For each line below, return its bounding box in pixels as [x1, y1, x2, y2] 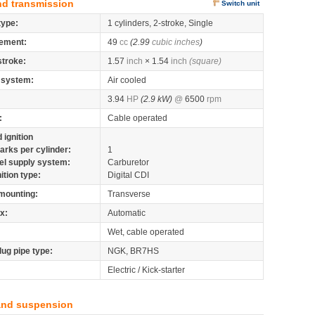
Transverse [108, 189, 150, 199]
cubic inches [152, 37, 200, 47]
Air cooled [108, 75, 146, 85]
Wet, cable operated [108, 227, 184, 237]
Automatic [108, 208, 146, 218]
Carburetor [108, 157, 149, 167]
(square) [189, 56, 221, 66]
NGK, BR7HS [108, 246, 159, 256]
